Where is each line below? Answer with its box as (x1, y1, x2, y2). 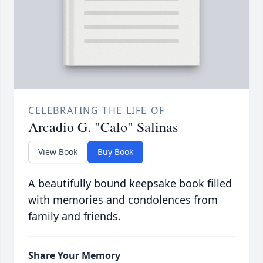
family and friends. (28, 208, 121, 223)
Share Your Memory (28, 248, 120, 262)
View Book (38, 146, 77, 157)
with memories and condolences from (28, 192, 218, 207)
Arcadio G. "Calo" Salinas (28, 117, 178, 136)
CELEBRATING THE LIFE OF (28, 103, 165, 117)
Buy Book (97, 146, 133, 157)
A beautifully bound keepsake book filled (28, 176, 232, 190)
